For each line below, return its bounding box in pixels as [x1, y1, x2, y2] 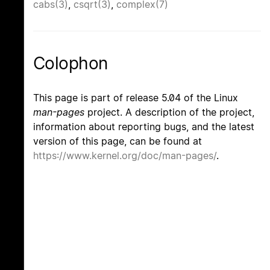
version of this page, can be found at [33, 134, 202, 147]
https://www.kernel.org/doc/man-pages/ [33, 149, 216, 162]
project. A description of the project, [84, 105, 254, 118]
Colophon [33, 53, 108, 74]
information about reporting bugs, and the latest [33, 120, 254, 133]
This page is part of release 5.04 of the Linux [33, 91, 238, 104]
